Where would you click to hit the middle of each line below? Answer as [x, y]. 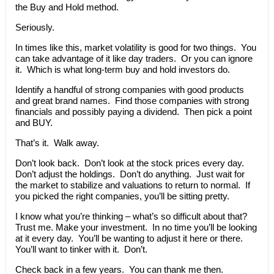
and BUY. [34, 123]
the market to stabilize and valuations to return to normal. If [132, 185]
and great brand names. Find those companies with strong [132, 101]
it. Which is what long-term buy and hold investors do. [122, 69]
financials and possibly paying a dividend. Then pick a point [133, 112]
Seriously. [35, 27]
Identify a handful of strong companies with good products [129, 90]
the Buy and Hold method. [67, 7]
